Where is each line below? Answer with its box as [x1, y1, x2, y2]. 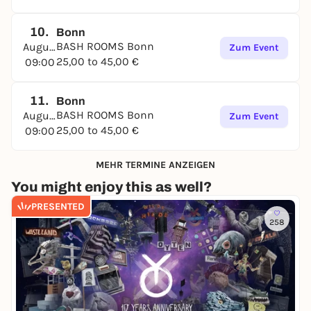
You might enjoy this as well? [11, 179, 212, 194]
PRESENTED [31, 200, 85, 212]
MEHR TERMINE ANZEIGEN [96, 158, 215, 171]
